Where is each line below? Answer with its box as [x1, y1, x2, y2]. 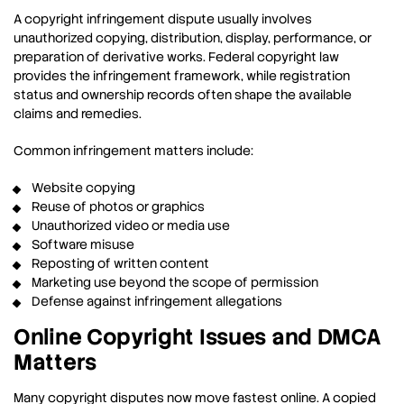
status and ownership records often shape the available [14, 87, 352, 104]
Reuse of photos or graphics [32, 198, 205, 216]
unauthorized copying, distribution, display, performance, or [14, 30, 372, 47]
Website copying [32, 179, 135, 197]
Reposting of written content [32, 255, 209, 272]
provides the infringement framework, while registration [14, 68, 350, 85]
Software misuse [32, 236, 134, 253]
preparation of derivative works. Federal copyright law [14, 49, 339, 66]
